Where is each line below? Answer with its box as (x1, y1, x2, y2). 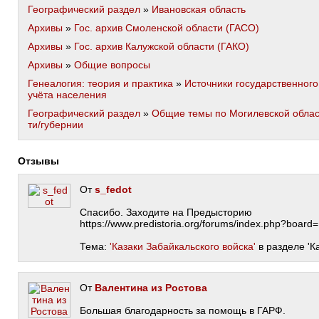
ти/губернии (28, 119, 83, 130)
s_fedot (95, 184, 132, 195)
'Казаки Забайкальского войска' (110, 241, 256, 252)
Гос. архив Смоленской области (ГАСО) (74, 22, 259, 33)
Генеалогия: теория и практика (28, 78, 173, 89)
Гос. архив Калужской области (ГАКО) (74, 41, 249, 52)
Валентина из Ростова (95, 282, 207, 293)
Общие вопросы (74, 59, 150, 70)
